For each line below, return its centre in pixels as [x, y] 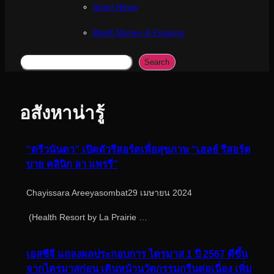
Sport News [115, 6]
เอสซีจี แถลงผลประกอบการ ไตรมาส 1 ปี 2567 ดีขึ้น [137, 254]
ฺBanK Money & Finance [139, 32]
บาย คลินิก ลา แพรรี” [72, 164]
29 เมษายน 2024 [160, 192]
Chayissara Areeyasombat [77, 192]
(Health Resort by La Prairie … [87, 217]
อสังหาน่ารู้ [62, 113]
